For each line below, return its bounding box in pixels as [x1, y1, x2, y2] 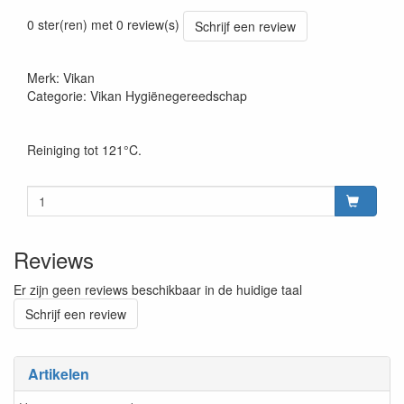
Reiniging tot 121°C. [27, 141, 142, 159]
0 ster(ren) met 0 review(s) [27, 14, 179, 33]
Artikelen [28, 363, 89, 384]
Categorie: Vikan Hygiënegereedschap [27, 87, 247, 105]
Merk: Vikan [27, 69, 95, 87]
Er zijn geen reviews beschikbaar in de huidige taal [14, 280, 302, 298]
